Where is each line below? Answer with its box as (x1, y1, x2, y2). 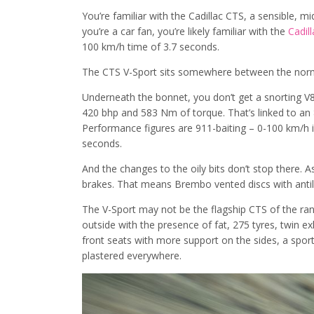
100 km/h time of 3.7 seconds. (82, 40, 219, 54)
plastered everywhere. (82, 249, 182, 263)
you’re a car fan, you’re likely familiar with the (82, 25, 288, 39)
